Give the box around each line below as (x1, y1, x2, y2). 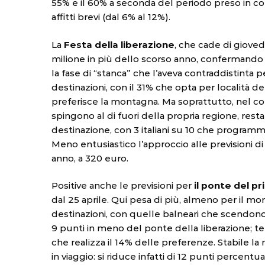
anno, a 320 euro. (51, 152, 128, 164)
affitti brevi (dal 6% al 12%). (51, 11, 170, 23)
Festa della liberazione (64, 38, 174, 50)
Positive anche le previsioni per (51, 180, 194, 192)
